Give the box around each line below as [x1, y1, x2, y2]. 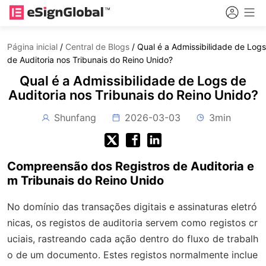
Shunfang [54, 112, 96, 123]
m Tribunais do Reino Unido [7, 173, 164, 188]
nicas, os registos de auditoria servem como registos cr [7, 217, 258, 229]
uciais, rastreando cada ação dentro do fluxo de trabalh [7, 233, 258, 245]
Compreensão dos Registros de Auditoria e [7, 159, 254, 173]
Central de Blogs [65, 42, 129, 52]
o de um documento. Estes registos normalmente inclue [7, 249, 258, 261]
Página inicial [7, 42, 58, 52]
